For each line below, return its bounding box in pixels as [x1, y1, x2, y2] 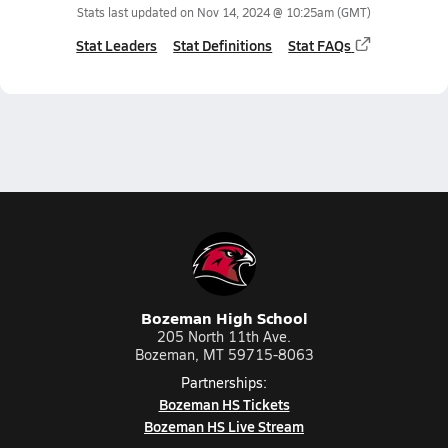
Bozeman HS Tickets [158, 394, 290, 414]
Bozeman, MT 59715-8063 [134, 345, 314, 364]
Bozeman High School [140, 306, 308, 329]
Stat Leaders [76, 35, 158, 55]
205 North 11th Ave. [157, 327, 291, 346]
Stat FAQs [288, 35, 352, 55]
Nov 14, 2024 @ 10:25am [197, 4, 334, 20]
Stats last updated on [77, 4, 197, 20]
